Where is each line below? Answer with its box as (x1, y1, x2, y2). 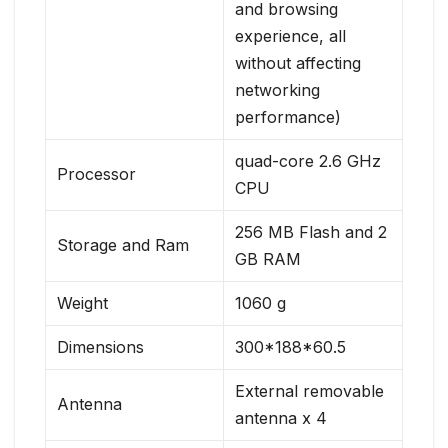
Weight (57, 293, 109, 314)
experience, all (235, 26, 347, 47)
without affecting (235, 53, 362, 74)
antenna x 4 (235, 408, 328, 429)
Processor (57, 164, 137, 185)
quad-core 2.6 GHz (235, 151, 382, 172)
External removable (235, 381, 385, 402)
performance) (235, 107, 342, 128)
